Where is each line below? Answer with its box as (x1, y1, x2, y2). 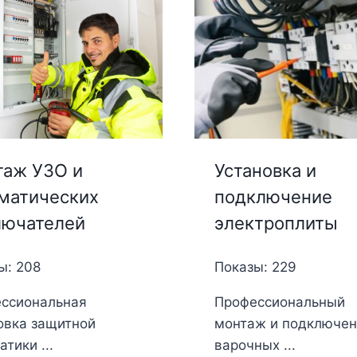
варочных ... (214, 337, 296, 354)
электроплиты (214, 213, 338, 234)
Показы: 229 (214, 259, 296, 276)
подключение (214, 186, 332, 208)
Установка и (214, 160, 316, 182)
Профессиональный (214, 294, 345, 311)
